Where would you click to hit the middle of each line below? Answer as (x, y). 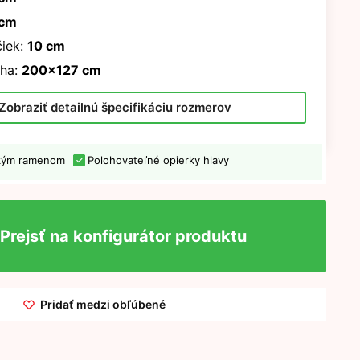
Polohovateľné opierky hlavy (158, 160)
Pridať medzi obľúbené (103, 304)
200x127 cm (61, 70)
